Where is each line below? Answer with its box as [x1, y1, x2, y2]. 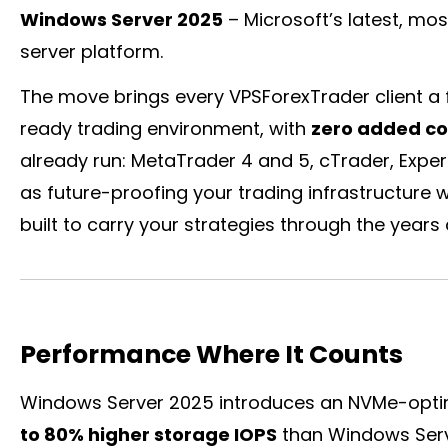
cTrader [319, 148, 390, 173]
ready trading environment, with [20, 116, 311, 141]
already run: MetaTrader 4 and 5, [20, 148, 319, 173]
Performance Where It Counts [20, 337, 403, 372]
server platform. [20, 39, 163, 64]
